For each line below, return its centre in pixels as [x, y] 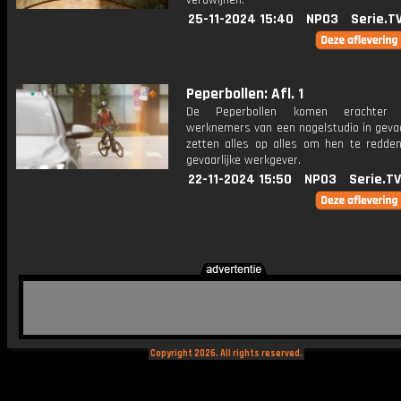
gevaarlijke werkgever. [243, 160]
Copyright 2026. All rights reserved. [226, 354]
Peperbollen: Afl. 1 [245, 94]
